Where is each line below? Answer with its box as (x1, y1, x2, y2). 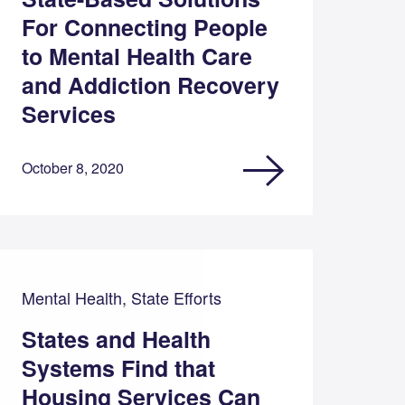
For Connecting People (21, 10, 268, 43)
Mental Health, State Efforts (21, 285, 221, 309)
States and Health (21, 322, 211, 355)
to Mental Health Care (21, 39, 252, 72)
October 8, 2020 (21, 156, 124, 178)
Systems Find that (21, 351, 215, 384)
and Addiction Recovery (21, 68, 279, 101)
